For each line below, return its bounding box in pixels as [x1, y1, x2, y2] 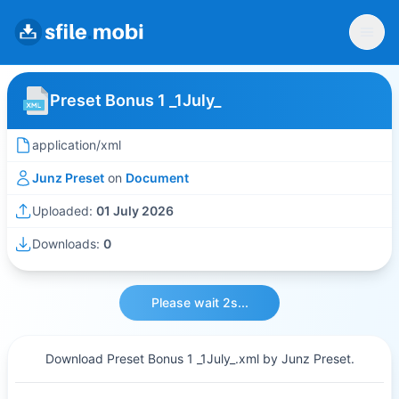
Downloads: [32, 236, 103, 251]
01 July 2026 [96, 203, 174, 218]
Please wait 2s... [151, 295, 248, 310]
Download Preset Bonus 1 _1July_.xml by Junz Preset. [45, 351, 354, 366]
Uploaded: [32, 203, 96, 218]
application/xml [32, 137, 121, 152]
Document [126, 170, 189, 185]
